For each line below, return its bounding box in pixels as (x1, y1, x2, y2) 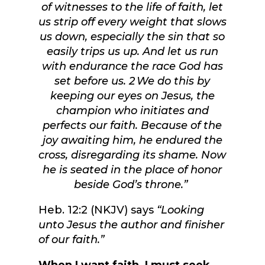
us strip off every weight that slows (38, 15, 227, 29)
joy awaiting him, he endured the (42, 134, 222, 147)
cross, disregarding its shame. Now (38, 148, 227, 162)
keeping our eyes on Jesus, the (50, 89, 215, 103)
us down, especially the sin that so (40, 30, 225, 44)
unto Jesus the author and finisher (38, 218, 224, 232)
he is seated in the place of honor (43, 163, 222, 177)
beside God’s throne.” (74, 178, 188, 192)
